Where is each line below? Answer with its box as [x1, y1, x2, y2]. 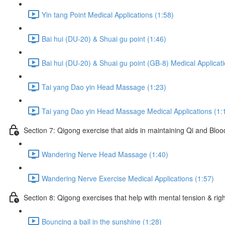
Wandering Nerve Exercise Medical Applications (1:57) [42, 173, 214, 183]
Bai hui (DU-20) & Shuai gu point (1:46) [42, 33, 166, 44]
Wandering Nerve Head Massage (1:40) [42, 149, 168, 159]
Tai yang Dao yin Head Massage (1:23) [42, 81, 166, 92]
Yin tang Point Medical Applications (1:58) [42, 9, 174, 20]
